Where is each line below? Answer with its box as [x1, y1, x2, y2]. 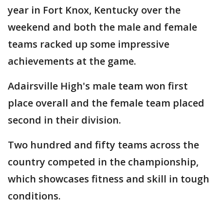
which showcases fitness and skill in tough [8, 172, 209, 186]
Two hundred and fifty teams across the [8, 138, 199, 152]
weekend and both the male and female [8, 20, 197, 34]
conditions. [8, 189, 61, 203]
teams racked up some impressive [8, 37, 169, 51]
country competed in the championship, [8, 155, 199, 169]
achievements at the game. [8, 54, 136, 68]
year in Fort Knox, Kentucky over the [8, 3, 181, 17]
